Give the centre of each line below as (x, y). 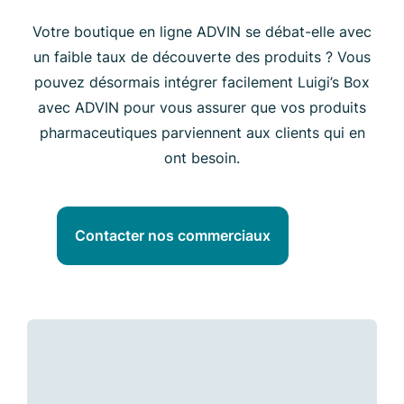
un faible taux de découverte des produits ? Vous (202, 56)
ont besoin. (202, 157)
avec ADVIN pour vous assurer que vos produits (202, 107)
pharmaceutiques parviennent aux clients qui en (202, 132)
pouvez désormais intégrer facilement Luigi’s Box (202, 82)
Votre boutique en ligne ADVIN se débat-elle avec (202, 31)
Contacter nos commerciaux (173, 236)
